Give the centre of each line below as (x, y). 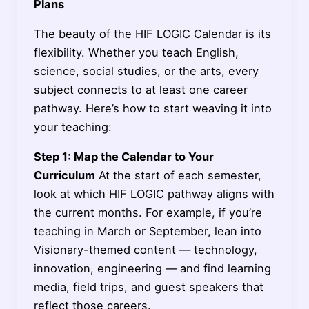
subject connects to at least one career (140, 90)
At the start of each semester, (178, 176)
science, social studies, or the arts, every (146, 71)
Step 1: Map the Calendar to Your (123, 157)
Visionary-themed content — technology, (145, 250)
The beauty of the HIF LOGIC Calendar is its (152, 34)
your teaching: (72, 127)
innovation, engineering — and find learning (152, 269)
